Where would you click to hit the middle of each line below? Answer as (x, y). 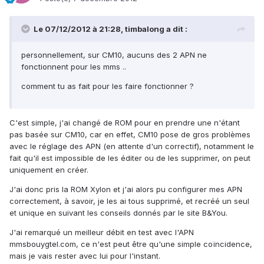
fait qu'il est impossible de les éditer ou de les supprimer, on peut (130, 158)
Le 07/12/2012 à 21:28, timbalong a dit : (110, 29)
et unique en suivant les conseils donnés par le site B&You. (118, 213)
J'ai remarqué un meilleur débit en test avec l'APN (102, 232)
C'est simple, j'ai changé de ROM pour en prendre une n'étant (125, 123)
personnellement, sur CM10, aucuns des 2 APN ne (114, 55)
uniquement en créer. (49, 170)
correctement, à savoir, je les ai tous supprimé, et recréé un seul (129, 201)
